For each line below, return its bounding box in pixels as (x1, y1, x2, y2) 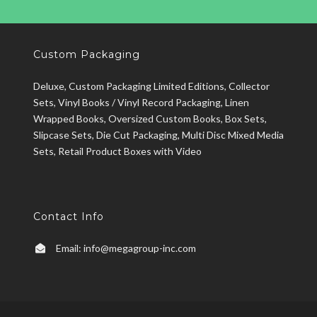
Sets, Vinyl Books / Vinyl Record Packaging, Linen (33, 96, 249, 108)
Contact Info (33, 209, 104, 223)
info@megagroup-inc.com (83, 241, 196, 254)
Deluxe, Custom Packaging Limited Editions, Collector (33, 79, 270, 92)
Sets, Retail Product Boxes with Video (33, 144, 202, 157)
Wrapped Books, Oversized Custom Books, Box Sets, (33, 112, 267, 125)
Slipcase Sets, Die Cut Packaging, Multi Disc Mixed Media (33, 128, 284, 141)
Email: (55, 241, 83, 254)
